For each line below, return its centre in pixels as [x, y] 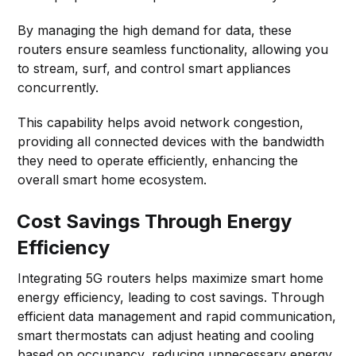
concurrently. [58, 87]
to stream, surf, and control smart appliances [155, 68]
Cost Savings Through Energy [155, 221]
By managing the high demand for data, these [155, 30]
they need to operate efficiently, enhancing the [158, 160]
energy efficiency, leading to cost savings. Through [171, 297]
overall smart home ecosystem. [112, 179]
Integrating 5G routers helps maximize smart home [171, 278]
